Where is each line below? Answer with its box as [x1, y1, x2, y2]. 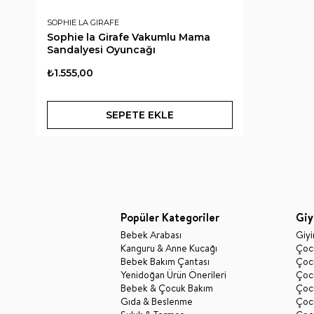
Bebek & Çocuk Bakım [121, 280, 213, 295]
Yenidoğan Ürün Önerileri [121, 267, 226, 282]
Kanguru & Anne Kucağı [121, 240, 217, 255]
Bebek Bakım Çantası [121, 254, 210, 268]
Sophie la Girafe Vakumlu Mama [47, 30, 210, 43]
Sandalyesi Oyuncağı [47, 43, 156, 56]
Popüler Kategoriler [121, 209, 219, 225]
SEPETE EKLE [106, 108, 174, 121]
